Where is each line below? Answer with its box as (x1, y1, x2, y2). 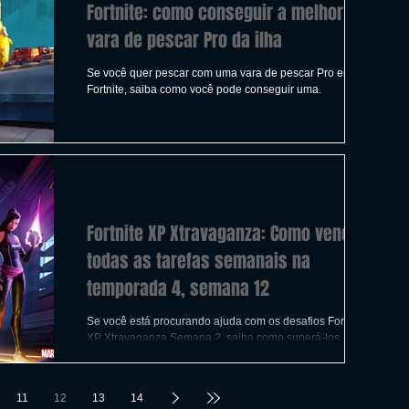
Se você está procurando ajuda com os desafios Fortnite (87, 314, 365, 328)
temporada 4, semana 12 (87, 274, 269, 302)
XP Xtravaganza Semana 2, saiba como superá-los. (87, 330, 342, 344)
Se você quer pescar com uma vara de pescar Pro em (87, 67, 352, 79)
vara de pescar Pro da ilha (87, 26, 282, 54)
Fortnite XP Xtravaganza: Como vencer (87, 219, 366, 247)
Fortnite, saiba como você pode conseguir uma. (87, 83, 321, 96)
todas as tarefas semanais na (87, 246, 310, 275)
